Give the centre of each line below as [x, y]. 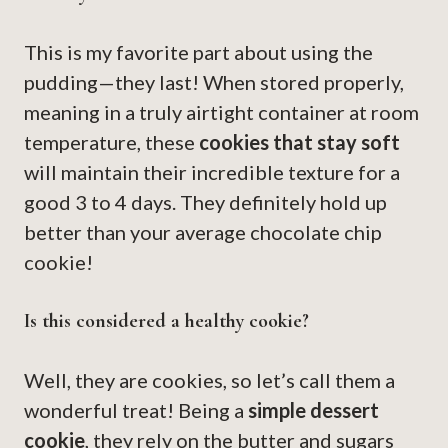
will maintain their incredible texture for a [212, 172]
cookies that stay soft [299, 142]
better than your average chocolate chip [203, 232]
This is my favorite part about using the [198, 52]
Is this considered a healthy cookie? [166, 321]
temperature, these [111, 142]
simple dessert [313, 410]
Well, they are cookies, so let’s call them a [209, 380]
